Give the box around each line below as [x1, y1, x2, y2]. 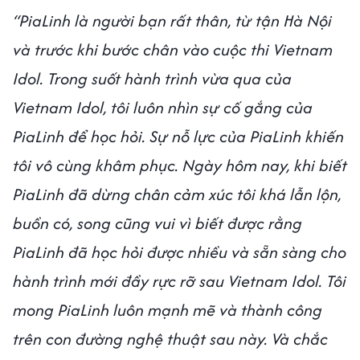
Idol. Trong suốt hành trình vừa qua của [13, 66, 292, 90]
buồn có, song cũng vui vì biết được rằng [13, 211, 302, 235]
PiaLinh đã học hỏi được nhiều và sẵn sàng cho [13, 239, 346, 264]
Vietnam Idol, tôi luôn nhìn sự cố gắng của [13, 95, 313, 119]
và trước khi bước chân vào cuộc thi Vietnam [13, 37, 333, 61]
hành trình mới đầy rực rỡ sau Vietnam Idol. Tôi [13, 268, 346, 292]
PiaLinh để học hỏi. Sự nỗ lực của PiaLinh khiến [13, 124, 344, 148]
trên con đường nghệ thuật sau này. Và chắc [13, 326, 328, 350]
